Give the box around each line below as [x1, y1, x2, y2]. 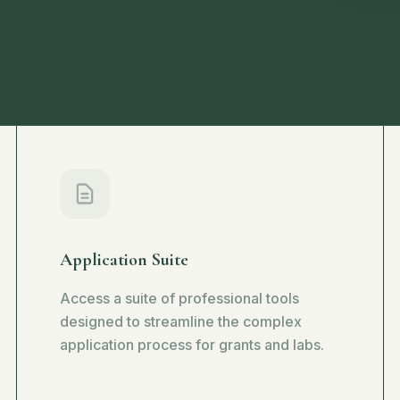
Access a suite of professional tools [60, 289, 300, 307]
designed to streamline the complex [60, 312, 303, 330]
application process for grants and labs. [60, 336, 325, 354]
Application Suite [60, 249, 189, 271]
